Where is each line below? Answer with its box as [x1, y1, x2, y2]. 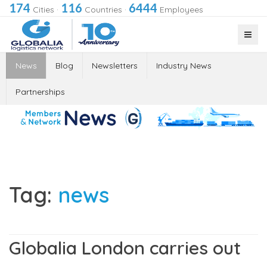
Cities [30, 4, 54, 15]
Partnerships [15, 86, 65, 97]
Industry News [156, 60, 212, 71]
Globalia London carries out [9, 236, 241, 259]
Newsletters [92, 60, 138, 71]
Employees [157, 4, 203, 15]
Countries [82, 4, 122, 15]
